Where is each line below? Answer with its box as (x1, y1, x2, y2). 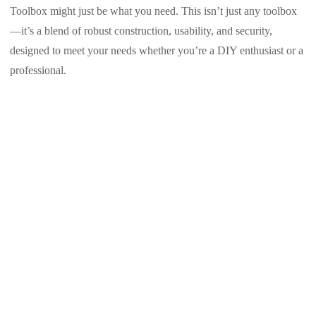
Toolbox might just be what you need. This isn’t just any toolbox (10, 4, 297, 17)
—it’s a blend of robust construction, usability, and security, (10, 24, 272, 37)
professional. (10, 63, 66, 76)
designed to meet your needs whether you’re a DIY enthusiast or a (10, 44, 303, 56)
